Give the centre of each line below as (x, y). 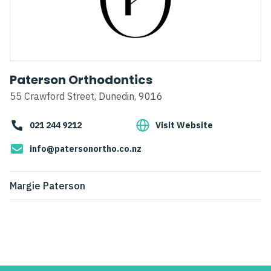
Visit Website (184, 126)
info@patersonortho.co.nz (86, 149)
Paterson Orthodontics (81, 80)
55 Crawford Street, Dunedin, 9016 (86, 96)
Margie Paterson (47, 186)
